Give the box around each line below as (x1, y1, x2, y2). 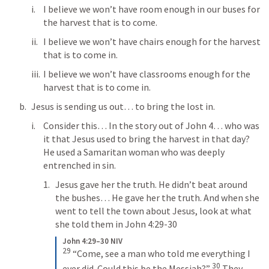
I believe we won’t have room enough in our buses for (43, 3, 260, 16)
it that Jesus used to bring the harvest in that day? (43, 133, 250, 145)
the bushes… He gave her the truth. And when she (55, 192, 259, 204)
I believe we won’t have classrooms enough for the (43, 68, 250, 80)
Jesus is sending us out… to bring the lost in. (31, 100, 215, 113)
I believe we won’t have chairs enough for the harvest (43, 35, 261, 48)
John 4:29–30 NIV (62, 236, 122, 247)
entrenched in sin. (43, 159, 118, 172)
